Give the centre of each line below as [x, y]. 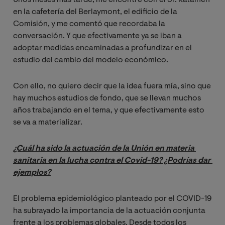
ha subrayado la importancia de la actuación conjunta [109, 211]
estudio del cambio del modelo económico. [91, 61]
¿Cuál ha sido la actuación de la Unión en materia [104, 149]
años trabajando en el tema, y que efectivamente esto [109, 111]
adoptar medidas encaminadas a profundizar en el [102, 48]
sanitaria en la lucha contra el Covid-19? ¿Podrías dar [112, 161]
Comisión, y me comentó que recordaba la [89, 24]
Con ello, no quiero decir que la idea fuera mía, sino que [112, 87]
